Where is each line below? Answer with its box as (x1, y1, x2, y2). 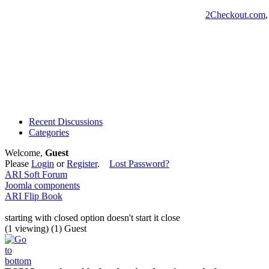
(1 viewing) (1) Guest (5, 223, 86, 234)
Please (5, 159, 31, 169)
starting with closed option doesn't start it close (5, 213, 180, 223)
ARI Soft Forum (5, 169, 67, 180)
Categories (29, 127, 69, 138)
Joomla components (5, 180, 80, 190)
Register (67, 159, 97, 169)
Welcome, (5, 148, 45, 158)
